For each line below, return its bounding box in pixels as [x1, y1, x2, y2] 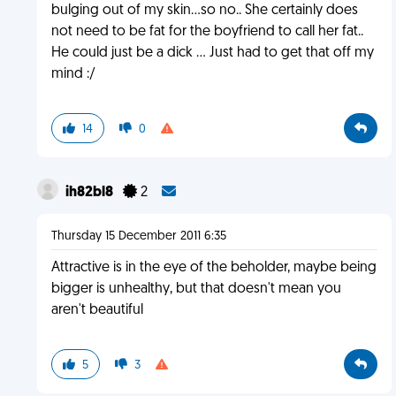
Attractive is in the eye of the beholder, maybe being [50, 261, 377, 275]
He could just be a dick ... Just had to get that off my [50, 46, 374, 60]
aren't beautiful [50, 303, 143, 317]
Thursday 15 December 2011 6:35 [50, 230, 226, 243]
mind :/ [50, 67, 95, 81]
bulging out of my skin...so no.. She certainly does [50, 4, 358, 18]
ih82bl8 [65, 186, 116, 200]
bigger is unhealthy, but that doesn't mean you [50, 282, 341, 296]
